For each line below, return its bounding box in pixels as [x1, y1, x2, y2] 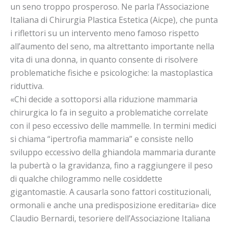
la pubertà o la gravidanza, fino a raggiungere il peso [10, 160, 213, 172]
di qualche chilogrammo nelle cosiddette [10, 173, 162, 185]
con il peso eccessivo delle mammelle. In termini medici [10, 120, 216, 132]
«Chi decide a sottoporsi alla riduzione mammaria [10, 94, 197, 105]
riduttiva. [10, 80, 44, 92]
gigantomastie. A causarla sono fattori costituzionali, [10, 186, 211, 198]
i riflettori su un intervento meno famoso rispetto [10, 27, 199, 39]
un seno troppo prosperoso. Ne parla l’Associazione [10, 1, 209, 13]
